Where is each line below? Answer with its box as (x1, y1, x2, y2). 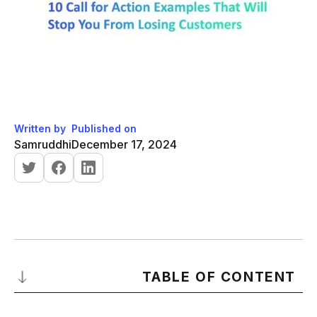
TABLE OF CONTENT (142, 268, 296, 285)
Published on (71, 122, 137, 134)
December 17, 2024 (71, 137, 177, 151)
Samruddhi (14, 137, 71, 151)
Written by (14, 122, 66, 134)
